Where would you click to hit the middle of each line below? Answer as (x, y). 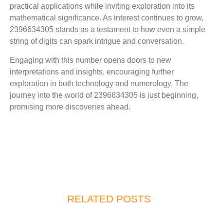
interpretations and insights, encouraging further (92, 72)
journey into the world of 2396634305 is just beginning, (104, 95)
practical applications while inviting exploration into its (102, 6)
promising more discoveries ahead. (70, 107)
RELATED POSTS (109, 199)
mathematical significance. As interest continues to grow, (107, 18)
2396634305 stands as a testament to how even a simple (108, 30)
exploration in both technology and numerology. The (99, 83)
